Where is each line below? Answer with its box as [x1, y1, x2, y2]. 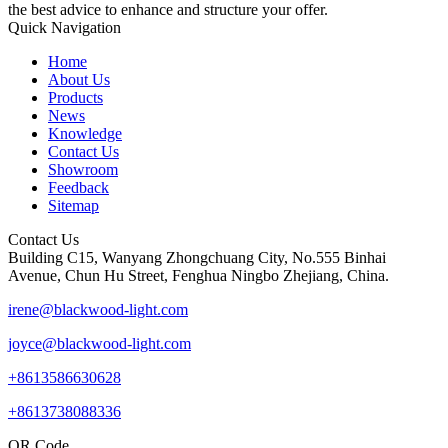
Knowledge [48, 124, 122, 142]
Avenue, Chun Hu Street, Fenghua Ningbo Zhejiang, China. [8, 266, 389, 284]
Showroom [48, 160, 118, 178]
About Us [48, 70, 110, 88]
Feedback [48, 178, 109, 196]
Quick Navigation [8, 18, 121, 36]
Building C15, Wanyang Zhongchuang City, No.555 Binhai [8, 248, 386, 266]
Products [48, 88, 103, 106]
